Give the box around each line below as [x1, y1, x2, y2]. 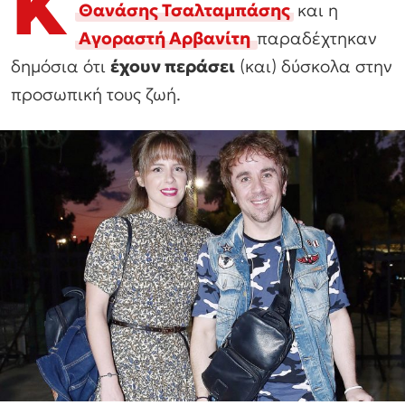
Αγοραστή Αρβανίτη [79, 26, 250, 49]
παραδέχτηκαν [257, 26, 377, 49]
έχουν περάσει [110, 54, 235, 77]
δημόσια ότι [11, 54, 110, 77]
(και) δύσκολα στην [235, 54, 392, 77]
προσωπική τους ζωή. [11, 82, 181, 105]
